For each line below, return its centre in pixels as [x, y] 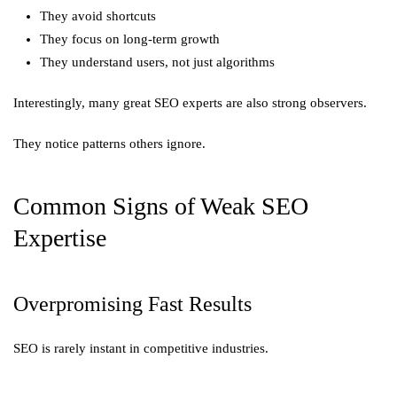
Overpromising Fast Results [132, 304]
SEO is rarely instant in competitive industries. [141, 348]
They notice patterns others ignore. [109, 144]
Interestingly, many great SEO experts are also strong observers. [190, 103]
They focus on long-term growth [130, 39]
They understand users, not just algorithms [157, 62]
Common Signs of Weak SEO [161, 206]
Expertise [60, 238]
